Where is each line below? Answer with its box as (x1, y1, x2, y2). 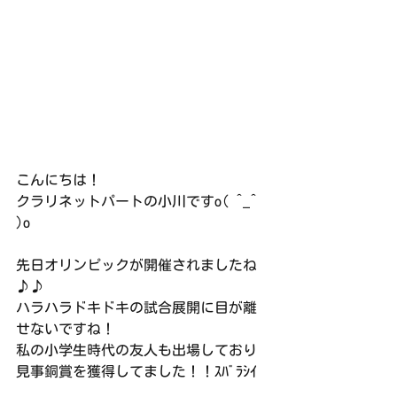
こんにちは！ (16, 172, 101, 187)
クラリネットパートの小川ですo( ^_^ (16, 193, 264, 208)
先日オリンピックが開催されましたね (16, 257, 257, 272)
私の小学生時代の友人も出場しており (16, 342, 257, 357)
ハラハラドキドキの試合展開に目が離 (16, 300, 257, 315)
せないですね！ (16, 321, 115, 336)
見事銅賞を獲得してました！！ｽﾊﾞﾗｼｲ (16, 363, 257, 378)
